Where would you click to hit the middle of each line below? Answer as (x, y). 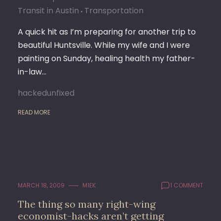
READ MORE (34, 112)
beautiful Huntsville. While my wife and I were (104, 45)
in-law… (32, 72)
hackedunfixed (46, 93)
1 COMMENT (187, 185)
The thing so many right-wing (87, 204)
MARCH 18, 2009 (41, 185)
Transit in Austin (48, 11)
